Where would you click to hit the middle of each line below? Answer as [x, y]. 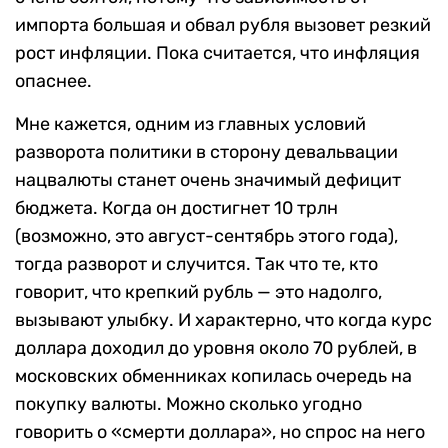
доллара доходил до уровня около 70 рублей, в [216, 347]
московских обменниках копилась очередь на [213, 375]
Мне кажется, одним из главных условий [190, 123]
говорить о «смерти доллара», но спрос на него [220, 431]
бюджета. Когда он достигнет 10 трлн [176, 207]
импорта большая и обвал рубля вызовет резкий [223, 24]
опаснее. [53, 80]
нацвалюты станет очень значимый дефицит [208, 179]
